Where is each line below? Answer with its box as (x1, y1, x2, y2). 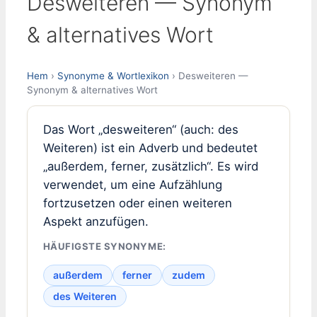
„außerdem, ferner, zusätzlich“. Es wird (42, 158, 258, 173)
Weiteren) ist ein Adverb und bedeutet (42, 140, 258, 155)
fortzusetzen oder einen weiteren (42, 195, 232, 210)
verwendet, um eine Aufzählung (42, 177, 222, 192)
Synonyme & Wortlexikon (57, 69, 169, 81)
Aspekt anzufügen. (42, 214, 149, 229)
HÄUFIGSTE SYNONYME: (42, 241, 166, 253)
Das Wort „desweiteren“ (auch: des (42, 122, 238, 137)
